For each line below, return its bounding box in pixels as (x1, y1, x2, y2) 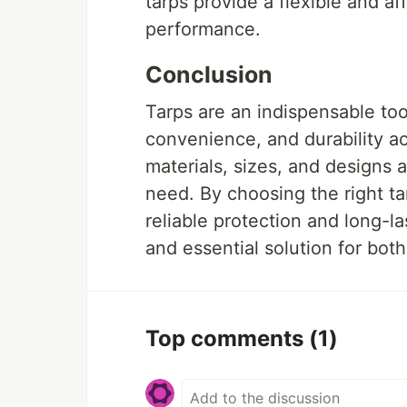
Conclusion (145, 61, 273, 89)
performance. (145, 18, 261, 41)
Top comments (145, 325, 309, 352)
